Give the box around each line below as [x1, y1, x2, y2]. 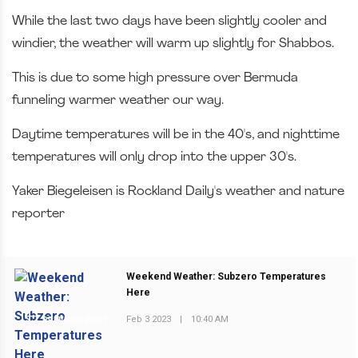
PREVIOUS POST [40, 315, 109, 324]
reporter [12, 207, 65, 221]
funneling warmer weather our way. [12, 93, 227, 107]
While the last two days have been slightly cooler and [12, 14, 327, 28]
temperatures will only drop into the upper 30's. [12, 150, 300, 164]
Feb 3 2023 [126, 314, 172, 325]
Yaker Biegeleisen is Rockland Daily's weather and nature [12, 185, 344, 198]
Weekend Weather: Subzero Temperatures [126, 271, 327, 283]
